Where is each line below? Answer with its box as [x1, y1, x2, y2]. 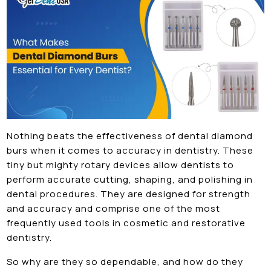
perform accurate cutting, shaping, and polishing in [7, 172, 253, 186]
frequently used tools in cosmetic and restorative [7, 216, 246, 229]
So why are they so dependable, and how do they [7, 255, 244, 268]
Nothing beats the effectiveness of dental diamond [7, 129, 253, 142]
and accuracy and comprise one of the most [7, 201, 221, 215]
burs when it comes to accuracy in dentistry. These [7, 143, 254, 157]
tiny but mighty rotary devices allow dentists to [7, 158, 235, 171]
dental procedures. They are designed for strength [7, 187, 251, 200]
